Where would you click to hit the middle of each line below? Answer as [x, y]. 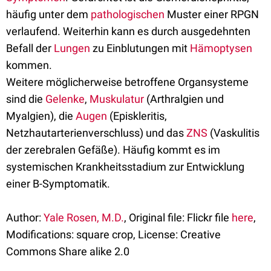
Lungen [72, 48]
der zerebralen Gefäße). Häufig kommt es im [113, 150]
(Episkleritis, [137, 116]
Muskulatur [117, 99]
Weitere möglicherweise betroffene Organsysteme [127, 82]
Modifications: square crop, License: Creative [113, 234]
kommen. [29, 65]
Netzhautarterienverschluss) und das [96, 133]
